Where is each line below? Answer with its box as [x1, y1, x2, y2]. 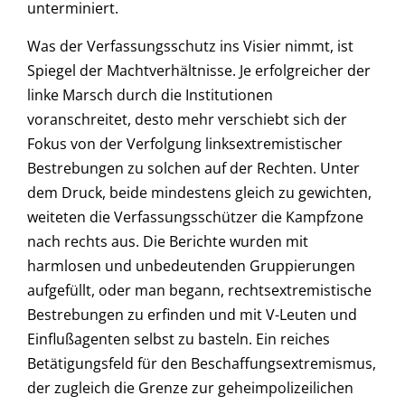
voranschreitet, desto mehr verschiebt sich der [27, 108, 347, 129]
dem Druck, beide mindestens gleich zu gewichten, [27, 182, 372, 202]
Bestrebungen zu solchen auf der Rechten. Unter [27, 157, 360, 178]
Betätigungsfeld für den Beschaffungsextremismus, [27, 353, 376, 373]
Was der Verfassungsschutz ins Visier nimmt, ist [27, 35, 353, 56]
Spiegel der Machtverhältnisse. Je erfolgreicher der [27, 60, 371, 80]
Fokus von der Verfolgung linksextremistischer [27, 133, 343, 154]
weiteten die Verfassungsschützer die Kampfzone [27, 206, 363, 227]
